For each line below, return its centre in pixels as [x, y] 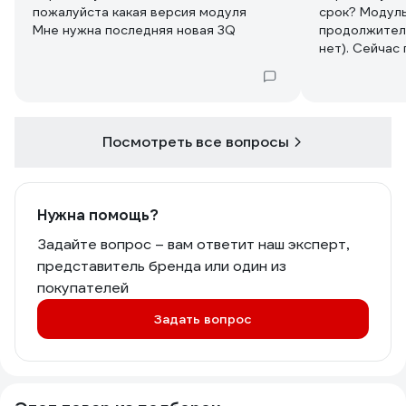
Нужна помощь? [98, 215]
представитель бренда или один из [162, 266]
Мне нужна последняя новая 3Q [134, 30]
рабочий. [347, 102]
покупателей [83, 288]
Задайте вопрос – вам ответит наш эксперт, [193, 244]
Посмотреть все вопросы [196, 142]
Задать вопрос [203, 319]
